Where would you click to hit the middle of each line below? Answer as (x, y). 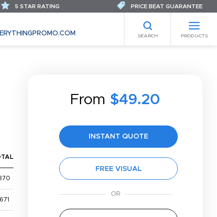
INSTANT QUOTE (118, 136)
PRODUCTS (194, 36)
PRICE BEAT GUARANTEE (166, 6)
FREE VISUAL (118, 169)
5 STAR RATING (37, 6)
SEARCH (147, 36)
